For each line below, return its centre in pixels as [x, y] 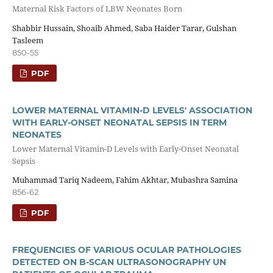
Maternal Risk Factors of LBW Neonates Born [97, 9]
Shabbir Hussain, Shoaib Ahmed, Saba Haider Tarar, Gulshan [124, 28]
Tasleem [27, 40]
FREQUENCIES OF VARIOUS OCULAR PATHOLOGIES [126, 250]
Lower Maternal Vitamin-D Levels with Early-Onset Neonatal [125, 148]
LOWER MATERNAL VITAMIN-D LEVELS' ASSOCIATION [132, 110]
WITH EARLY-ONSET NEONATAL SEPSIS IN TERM [119, 122]
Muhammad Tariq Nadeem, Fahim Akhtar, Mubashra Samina [125, 180]
